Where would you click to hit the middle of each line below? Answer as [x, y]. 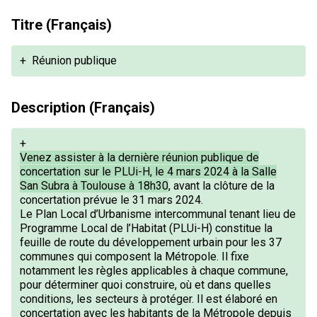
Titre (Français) [62, 25]
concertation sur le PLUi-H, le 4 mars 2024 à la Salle [148, 172]
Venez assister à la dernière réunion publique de [139, 157]
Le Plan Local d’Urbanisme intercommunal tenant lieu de [158, 214]
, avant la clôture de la [221, 186]
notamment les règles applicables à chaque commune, [154, 271]
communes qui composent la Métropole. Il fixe [134, 257]
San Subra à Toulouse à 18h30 [94, 186]
